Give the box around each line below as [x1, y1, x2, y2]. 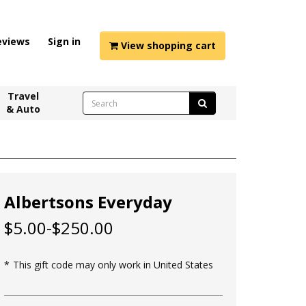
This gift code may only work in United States [13, 258, 213, 271]
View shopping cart [118, 39, 216, 52]
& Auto [6, 102, 41, 115]
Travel [8, 89, 40, 102]
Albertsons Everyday [4, 191, 172, 213]
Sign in [48, 35, 81, 48]
